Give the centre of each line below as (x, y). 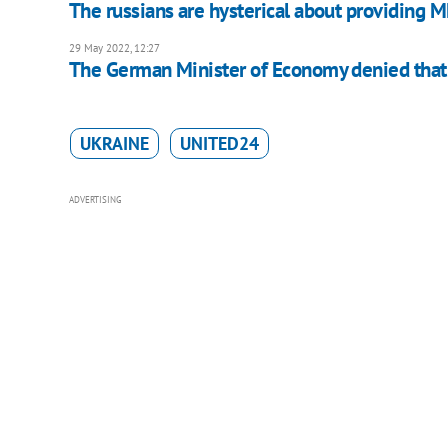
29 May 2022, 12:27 (114, 47)
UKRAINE (114, 143)
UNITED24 (219, 143)
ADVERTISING (95, 199)
